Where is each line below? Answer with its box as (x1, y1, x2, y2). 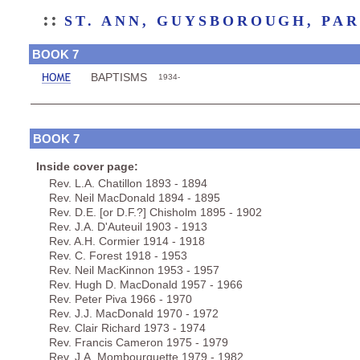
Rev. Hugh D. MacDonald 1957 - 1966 (36, 278, 243, 291)
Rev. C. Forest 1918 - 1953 (36, 249, 187, 262)
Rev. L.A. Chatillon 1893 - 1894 (36, 177, 207, 190)
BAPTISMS (91, 71, 147, 84)
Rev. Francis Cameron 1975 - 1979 (36, 336, 228, 349)
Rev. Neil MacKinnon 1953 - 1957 (36, 264, 219, 276)
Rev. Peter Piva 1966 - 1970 (36, 292, 192, 305)
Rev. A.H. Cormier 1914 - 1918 (36, 235, 205, 247)
